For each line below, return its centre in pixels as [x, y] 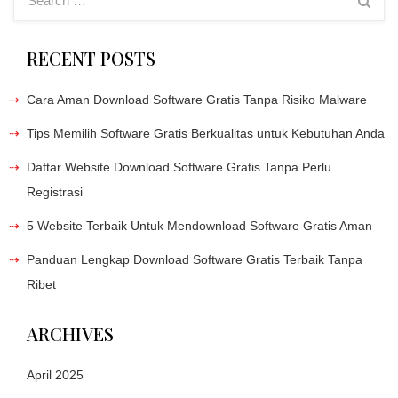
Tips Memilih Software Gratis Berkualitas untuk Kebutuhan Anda [206, 133]
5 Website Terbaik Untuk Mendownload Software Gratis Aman [199, 225]
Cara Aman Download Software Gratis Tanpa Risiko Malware [197, 99]
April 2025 [55, 374]
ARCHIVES [70, 333]
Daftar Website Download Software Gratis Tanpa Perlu [179, 167]
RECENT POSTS [91, 58]
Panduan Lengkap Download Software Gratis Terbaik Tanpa [195, 259]
